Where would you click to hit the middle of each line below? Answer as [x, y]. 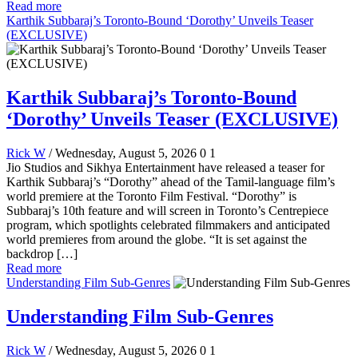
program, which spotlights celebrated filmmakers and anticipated [168, 225]
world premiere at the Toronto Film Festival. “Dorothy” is [151, 197]
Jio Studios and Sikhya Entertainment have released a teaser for [165, 168]
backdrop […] [42, 254]
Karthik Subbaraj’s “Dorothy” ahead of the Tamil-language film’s [171, 182]
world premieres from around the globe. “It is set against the [157, 240]
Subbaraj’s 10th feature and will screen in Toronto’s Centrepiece [167, 211]
